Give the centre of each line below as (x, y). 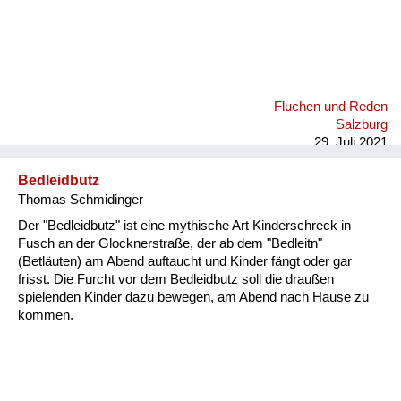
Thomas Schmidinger (81, 200)
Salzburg (362, 124)
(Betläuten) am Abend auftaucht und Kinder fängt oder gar (185, 261)
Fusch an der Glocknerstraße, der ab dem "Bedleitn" (170, 243)
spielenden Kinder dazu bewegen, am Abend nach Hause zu (193, 297)
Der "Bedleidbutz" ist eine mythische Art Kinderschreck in (184, 225)
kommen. (46, 315)
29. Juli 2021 (351, 142)
